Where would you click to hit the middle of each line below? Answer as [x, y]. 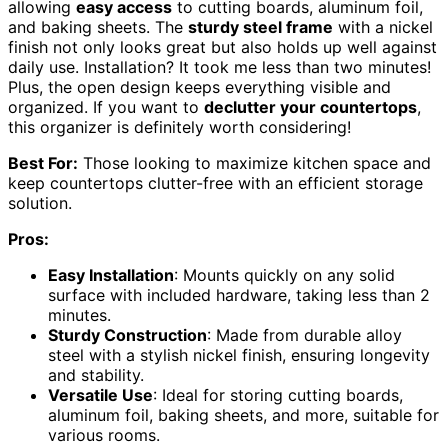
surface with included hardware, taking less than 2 [239, 294]
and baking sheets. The [98, 26]
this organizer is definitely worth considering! [179, 126]
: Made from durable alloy [304, 334]
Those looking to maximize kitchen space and [254, 162]
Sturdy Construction [127, 334]
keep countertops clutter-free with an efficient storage [215, 182]
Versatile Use [100, 394]
